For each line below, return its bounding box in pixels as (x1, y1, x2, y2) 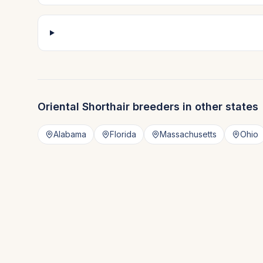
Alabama (53, 129, 86, 139)
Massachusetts (160, 129, 217, 139)
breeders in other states (130, 100, 258, 113)
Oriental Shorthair (38, 100, 130, 113)
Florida (110, 129, 136, 139)
